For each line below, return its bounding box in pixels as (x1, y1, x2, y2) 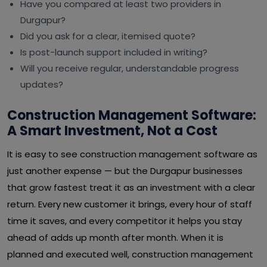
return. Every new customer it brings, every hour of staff (7, 198, 252, 210)
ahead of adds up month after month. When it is (7, 231, 223, 244)
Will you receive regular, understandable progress (20, 62, 239, 74)
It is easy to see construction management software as (7, 148, 257, 160)
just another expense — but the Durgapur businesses (7, 164, 243, 177)
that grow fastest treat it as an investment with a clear (7, 181, 255, 194)
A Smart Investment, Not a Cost (7, 122, 218, 140)
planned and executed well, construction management (7, 248, 253, 260)
